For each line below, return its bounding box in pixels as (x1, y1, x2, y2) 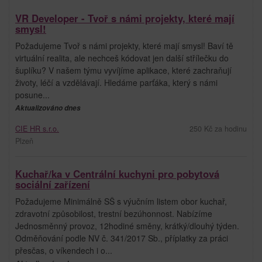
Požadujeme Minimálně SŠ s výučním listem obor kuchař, (15, 195, 227, 207)
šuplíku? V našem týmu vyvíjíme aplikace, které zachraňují (15, 64, 232, 76)
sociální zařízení (15, 177, 90, 191)
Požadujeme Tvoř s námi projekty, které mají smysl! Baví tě (15, 39, 233, 51)
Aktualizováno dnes (15, 102, 81, 113)
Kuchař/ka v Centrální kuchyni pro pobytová (15, 166, 219, 181)
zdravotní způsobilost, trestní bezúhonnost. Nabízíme (15, 207, 212, 219)
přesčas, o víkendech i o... (15, 244, 112, 256)
